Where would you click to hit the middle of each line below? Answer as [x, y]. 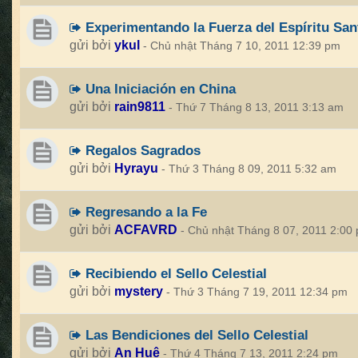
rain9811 [140, 107]
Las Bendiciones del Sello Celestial [195, 335]
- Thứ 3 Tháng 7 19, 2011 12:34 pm [257, 292]
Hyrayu [136, 168]
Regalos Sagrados [141, 150]
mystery [139, 291]
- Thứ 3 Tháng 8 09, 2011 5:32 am [249, 169]
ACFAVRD [146, 230]
